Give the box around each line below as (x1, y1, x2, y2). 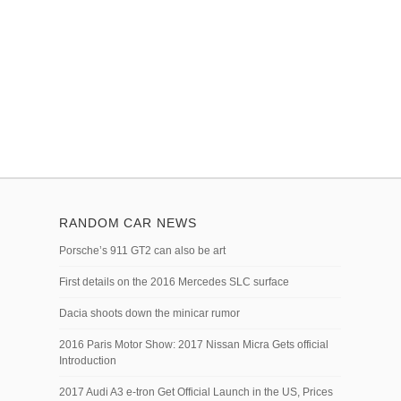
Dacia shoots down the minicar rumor (59, 307, 240, 320)
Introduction (59, 354, 116, 367)
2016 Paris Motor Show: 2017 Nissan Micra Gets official (59, 338, 328, 351)
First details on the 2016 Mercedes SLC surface (59, 276, 289, 288)
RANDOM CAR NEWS (59, 216, 197, 230)
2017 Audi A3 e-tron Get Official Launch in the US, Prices (59, 386, 333, 398)
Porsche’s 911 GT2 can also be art (59, 244, 226, 257)
